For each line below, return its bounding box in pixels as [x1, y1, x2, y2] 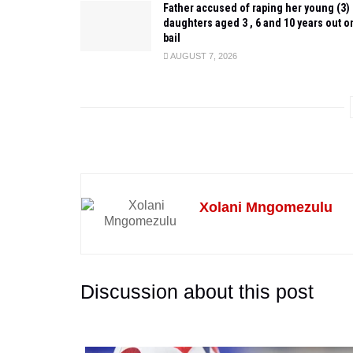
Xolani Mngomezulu [199, 199, 333, 215]
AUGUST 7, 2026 [169, 50, 237, 61]
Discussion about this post [80, 280, 314, 303]
